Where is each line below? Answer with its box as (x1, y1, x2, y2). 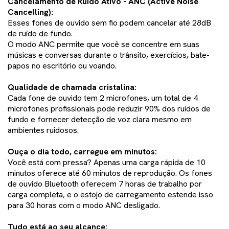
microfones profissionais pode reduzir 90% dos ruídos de (8, 103, 211, 114)
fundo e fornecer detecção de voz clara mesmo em (8, 114, 192, 125)
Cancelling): (8, 7, 53, 18)
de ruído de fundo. (8, 28, 73, 39)
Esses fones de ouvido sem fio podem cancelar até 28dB (8, 17, 211, 29)
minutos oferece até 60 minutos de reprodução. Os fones (8, 168, 212, 179)
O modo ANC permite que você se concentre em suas (8, 39, 199, 50)
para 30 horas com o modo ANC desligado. (8, 200, 160, 211)
